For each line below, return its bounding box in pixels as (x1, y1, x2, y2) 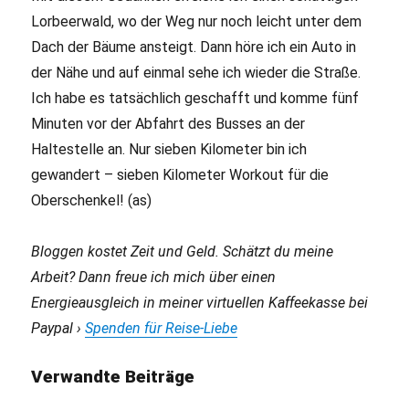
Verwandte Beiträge (31, 366, 195, 388)
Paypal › (31, 320, 86, 338)
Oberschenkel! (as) (31, 192, 152, 210)
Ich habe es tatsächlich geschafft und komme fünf (31, 89, 360, 108)
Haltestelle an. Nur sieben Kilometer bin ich (31, 141, 308, 159)
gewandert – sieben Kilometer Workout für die (31, 166, 330, 184)
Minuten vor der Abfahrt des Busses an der (31, 115, 306, 133)
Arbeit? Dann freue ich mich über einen (31, 268, 277, 287)
